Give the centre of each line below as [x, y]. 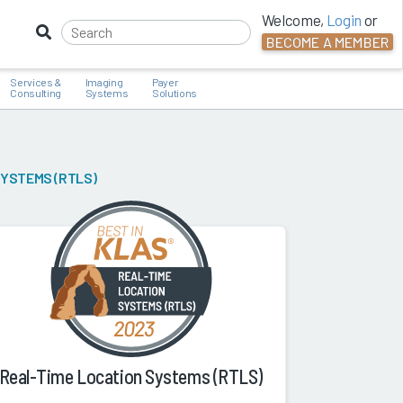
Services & [36, 82]
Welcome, [294, 19]
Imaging [104, 82]
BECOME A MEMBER [327, 42]
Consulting [36, 93]
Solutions [174, 93]
